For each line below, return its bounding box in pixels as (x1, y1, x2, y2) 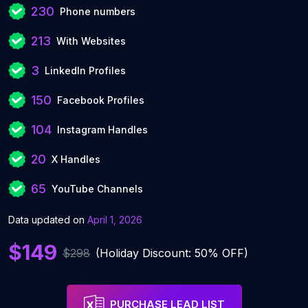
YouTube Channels (52, 183, 143, 195)
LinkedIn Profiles (45, 65, 126, 76)
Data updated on (8, 214, 87, 225)
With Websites (56, 35, 126, 47)
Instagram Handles (57, 124, 148, 135)
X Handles (52, 153, 100, 165)
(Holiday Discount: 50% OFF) (96, 245, 248, 260)
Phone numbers (60, 5, 135, 17)
